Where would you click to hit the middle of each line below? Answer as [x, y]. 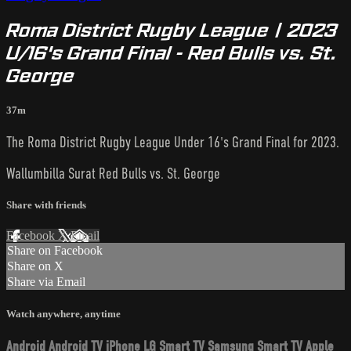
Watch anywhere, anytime [63, 313]
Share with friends [46, 205]
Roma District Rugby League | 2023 [172, 30]
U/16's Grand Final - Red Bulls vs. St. [172, 52]
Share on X [35, 266]
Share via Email [46, 282]
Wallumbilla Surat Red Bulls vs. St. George [113, 174]
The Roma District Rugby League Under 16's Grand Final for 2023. [173, 142]
